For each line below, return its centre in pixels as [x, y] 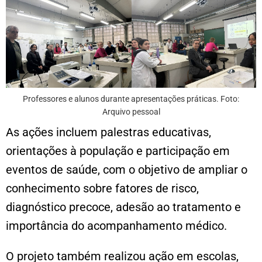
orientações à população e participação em [118, 151]
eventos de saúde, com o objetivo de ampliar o [127, 169]
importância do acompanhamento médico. [116, 225]
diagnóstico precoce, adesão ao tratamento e [123, 207]
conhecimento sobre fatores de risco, [102, 188]
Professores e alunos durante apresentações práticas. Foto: [131, 99]
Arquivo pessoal [131, 111]
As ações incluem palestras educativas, [108, 132]
